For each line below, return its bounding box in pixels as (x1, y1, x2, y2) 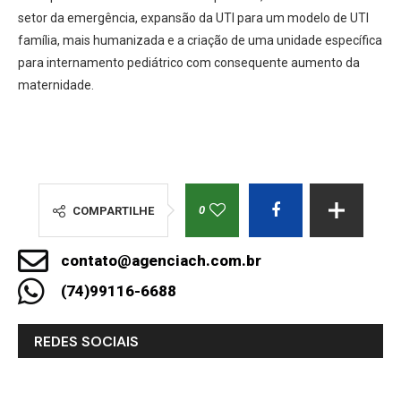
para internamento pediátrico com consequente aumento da (18, 55, 360, 71)
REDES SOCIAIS (34, 332, 139, 352)
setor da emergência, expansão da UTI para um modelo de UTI (18, 11, 369, 26)
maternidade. (18, 78, 94, 93)
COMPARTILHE (72, 204, 154, 218)
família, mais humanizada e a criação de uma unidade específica (18, 33, 382, 48)
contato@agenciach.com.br (60, 252, 261, 270)
